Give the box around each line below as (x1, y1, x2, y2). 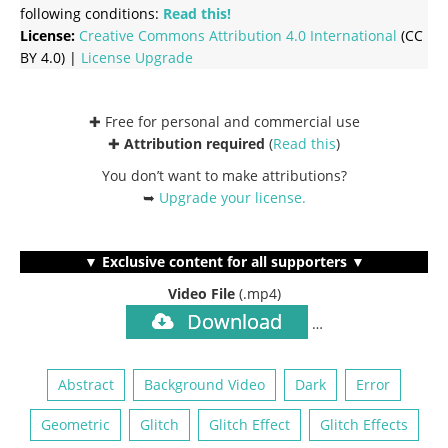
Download (181, 307, 282, 335)
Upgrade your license (158, 187, 302, 207)
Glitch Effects (319, 414, 408, 434)
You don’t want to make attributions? (101, 165, 347, 185)
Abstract (58, 374, 114, 394)
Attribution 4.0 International (209, 25, 397, 45)
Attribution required (124, 133, 265, 153)
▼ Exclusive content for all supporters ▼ (83, 251, 365, 271)
